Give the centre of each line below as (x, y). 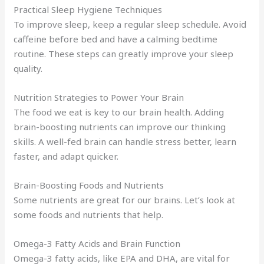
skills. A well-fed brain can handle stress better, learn (125, 141)
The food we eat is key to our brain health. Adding (119, 112)
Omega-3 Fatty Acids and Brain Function (97, 243)
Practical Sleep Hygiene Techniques (88, 9)
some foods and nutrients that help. (89, 214)
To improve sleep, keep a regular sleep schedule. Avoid (130, 24)
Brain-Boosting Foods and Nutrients (89, 185)
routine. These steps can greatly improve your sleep (124, 53)
